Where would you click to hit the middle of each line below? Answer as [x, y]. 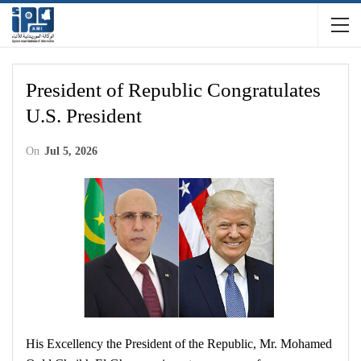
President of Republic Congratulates [173, 90]
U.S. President [84, 116]
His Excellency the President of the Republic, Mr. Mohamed [179, 343]
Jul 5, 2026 [71, 151]
